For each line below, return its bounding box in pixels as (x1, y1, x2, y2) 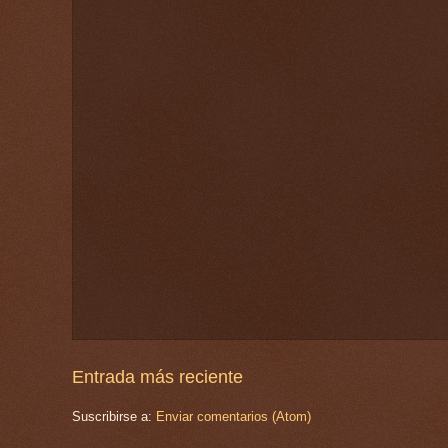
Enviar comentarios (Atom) (156, 408, 311, 424)
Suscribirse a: (72, 408, 156, 424)
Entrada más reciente (72, 366, 243, 387)
